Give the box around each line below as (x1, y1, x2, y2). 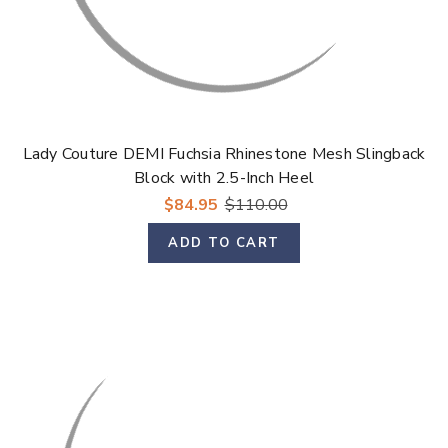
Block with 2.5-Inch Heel (134, 167, 314, 190)
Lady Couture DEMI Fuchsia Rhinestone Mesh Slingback (22, 143, 426, 166)
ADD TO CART (168, 233, 280, 252)
